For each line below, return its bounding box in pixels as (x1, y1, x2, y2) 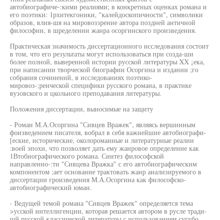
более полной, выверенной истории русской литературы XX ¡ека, (10, 57, 205, 66)
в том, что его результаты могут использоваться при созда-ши (10, 49, 193, 58)
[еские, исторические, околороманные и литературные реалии (10, 136, 194, 145)
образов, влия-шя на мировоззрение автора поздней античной (10, 18, 195, 27)
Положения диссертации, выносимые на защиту (10, 104, 153, 113)
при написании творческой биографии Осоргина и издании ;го (10, 65, 198, 74)
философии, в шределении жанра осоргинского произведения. (10, 26, 196, 35)
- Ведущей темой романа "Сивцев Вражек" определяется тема (10, 198, 193, 208)
